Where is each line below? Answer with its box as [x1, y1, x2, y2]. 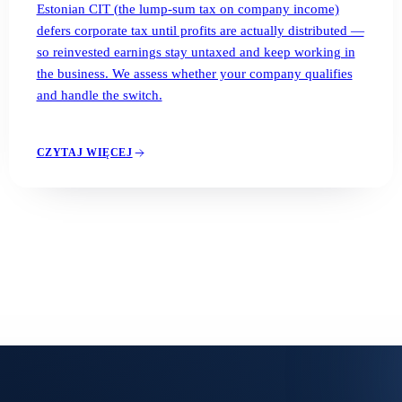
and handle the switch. [36, 87, 162, 102]
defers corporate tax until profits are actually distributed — [36, 22, 364, 38]
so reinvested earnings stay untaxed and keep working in [36, 44, 355, 59]
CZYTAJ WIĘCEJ [36, 146, 133, 160]
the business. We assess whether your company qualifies [36, 66, 353, 81]
